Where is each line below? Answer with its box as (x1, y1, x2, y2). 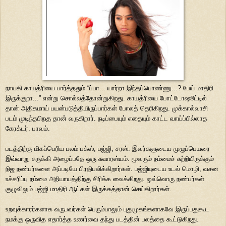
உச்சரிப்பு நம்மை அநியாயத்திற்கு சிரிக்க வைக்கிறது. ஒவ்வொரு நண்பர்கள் (6, 175, 204, 183)
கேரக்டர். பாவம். (6, 124, 50, 132)
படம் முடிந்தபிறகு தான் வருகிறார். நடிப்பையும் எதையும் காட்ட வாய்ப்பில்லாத (6, 114, 207, 122)
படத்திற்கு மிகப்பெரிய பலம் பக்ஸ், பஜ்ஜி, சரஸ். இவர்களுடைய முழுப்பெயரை (6, 144, 210, 152)
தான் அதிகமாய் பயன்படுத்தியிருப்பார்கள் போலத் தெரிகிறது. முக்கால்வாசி (6, 104, 208, 112)
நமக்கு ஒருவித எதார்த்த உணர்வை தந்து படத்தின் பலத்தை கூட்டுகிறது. (6, 215, 199, 223)
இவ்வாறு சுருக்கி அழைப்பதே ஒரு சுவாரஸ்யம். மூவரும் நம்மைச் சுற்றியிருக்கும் (6, 154, 214, 162)
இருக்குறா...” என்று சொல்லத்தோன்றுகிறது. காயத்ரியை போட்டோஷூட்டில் (6, 94, 207, 102)
